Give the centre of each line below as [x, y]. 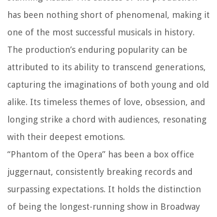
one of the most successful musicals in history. [101, 32]
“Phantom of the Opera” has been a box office [101, 155]
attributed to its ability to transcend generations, [107, 67]
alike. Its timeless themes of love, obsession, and [106, 102]
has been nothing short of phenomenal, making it [108, 15]
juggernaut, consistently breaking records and [100, 172]
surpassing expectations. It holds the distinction [104, 189]
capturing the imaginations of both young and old [108, 85]
